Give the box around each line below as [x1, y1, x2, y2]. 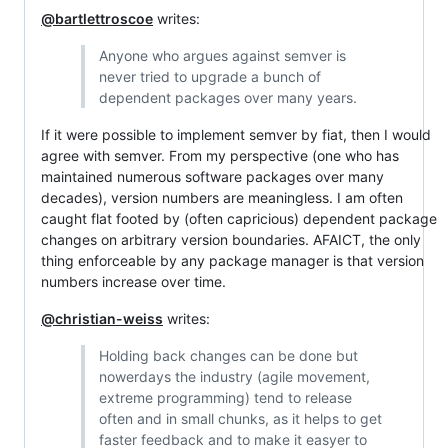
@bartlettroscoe [41, 10, 153, 27]
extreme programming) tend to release [98, 389, 352, 406]
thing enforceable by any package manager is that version [41, 252, 424, 269]
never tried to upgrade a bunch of [98, 68, 321, 85]
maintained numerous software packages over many [41, 168, 384, 185]
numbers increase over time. [41, 273, 226, 290]
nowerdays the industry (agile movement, [98, 368, 370, 385]
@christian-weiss [41, 310, 163, 327]
